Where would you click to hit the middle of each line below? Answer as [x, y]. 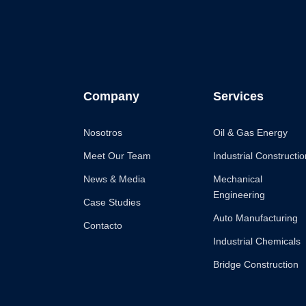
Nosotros [103, 133]
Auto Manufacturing [255, 218]
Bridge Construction [255, 264]
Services [238, 96]
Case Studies [112, 202]
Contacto [103, 225]
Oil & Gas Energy [250, 133]
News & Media [114, 179]
